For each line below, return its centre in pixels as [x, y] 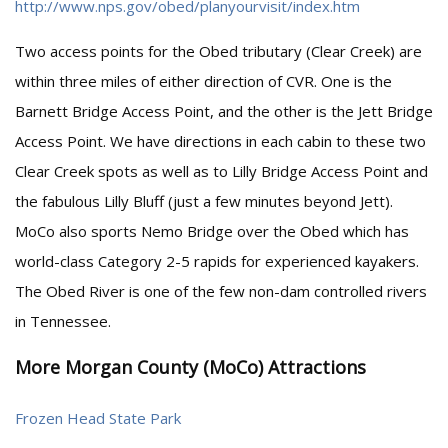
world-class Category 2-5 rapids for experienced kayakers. [217, 261]
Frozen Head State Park [98, 418]
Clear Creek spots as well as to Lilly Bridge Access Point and [221, 171]
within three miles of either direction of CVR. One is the [203, 81]
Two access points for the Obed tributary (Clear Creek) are [218, 51]
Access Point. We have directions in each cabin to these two [220, 141]
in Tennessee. [63, 321]
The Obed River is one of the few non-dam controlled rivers [221, 291]
